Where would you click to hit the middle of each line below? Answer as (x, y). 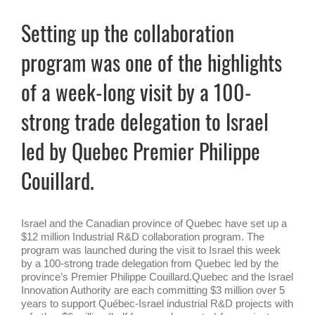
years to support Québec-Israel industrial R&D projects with (157, 303)
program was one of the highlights (152, 62)
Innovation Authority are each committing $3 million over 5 (153, 290)
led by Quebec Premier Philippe (141, 151)
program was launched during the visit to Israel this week (151, 250)
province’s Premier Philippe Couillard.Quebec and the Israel (157, 277)
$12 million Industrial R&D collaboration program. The (143, 237)
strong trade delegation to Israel (145, 121)
